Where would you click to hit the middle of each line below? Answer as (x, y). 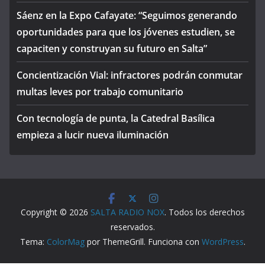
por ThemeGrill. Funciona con (143, 242)
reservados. (132, 227)
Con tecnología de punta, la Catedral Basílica (116, 118)
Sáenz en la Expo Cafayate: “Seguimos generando (127, 15)
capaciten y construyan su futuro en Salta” (112, 49)
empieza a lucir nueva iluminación (93, 135)
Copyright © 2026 (55, 212)
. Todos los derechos (204, 212)
